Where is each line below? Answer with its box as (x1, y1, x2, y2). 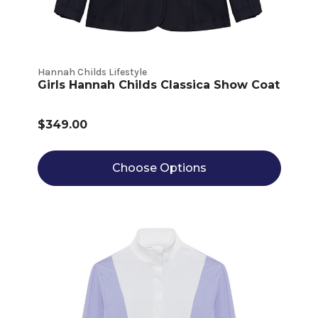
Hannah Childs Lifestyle (37, 66, 147, 79)
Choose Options (111, 161, 207, 175)
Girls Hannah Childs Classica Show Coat (37, 78, 280, 92)
